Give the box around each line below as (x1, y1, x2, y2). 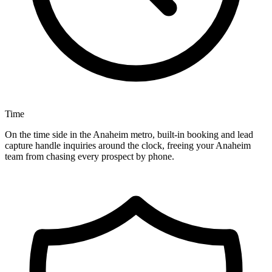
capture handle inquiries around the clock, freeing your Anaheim (5, 140, 251, 151)
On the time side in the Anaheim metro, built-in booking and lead (5, 129, 253, 140)
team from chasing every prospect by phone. (5, 151, 174, 162)
